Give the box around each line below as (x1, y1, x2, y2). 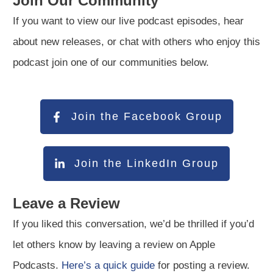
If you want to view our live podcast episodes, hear (13, 15, 244, 27)
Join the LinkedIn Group (74, 157, 219, 170)
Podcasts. (13, 260, 62, 272)
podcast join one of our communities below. (13, 57, 209, 69)
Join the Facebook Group (71, 110, 222, 123)
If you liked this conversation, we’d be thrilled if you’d (13, 218, 254, 230)
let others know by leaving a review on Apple (13, 239, 215, 251)
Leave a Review (13, 195, 120, 212)
